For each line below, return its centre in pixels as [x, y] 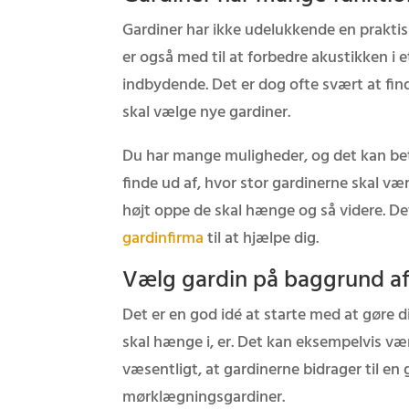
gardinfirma [163, 239]
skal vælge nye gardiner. [207, 113]
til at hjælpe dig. [262, 239]
